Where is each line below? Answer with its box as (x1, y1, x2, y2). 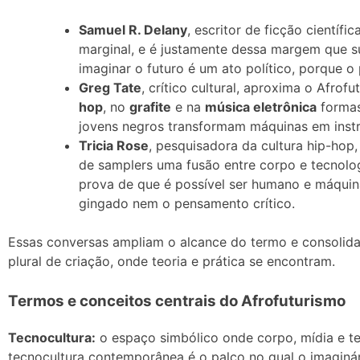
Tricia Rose (79, 137, 149, 154)
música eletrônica (205, 99, 317, 116)
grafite (129, 99, 171, 116)
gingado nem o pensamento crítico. (79, 195, 295, 212)
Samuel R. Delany (79, 22, 187, 39)
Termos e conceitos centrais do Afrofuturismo (8, 292, 346, 311)
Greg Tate (79, 80, 141, 96)
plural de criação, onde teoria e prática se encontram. (8, 253, 335, 270)
